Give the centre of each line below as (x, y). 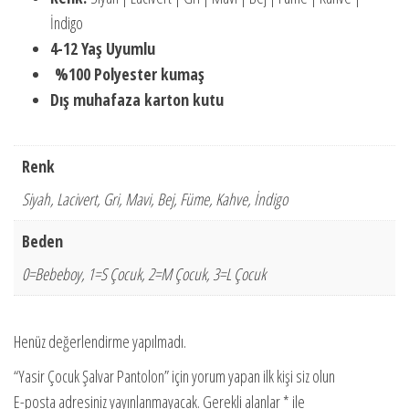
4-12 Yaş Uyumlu (103, 49)
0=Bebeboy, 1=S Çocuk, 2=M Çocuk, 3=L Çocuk (144, 274)
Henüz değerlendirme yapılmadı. (100, 342)
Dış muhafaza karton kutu (137, 100)
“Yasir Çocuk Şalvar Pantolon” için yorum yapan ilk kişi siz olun (174, 377)
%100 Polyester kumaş (127, 74)
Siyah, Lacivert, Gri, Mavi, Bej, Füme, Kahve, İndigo (155, 199)
